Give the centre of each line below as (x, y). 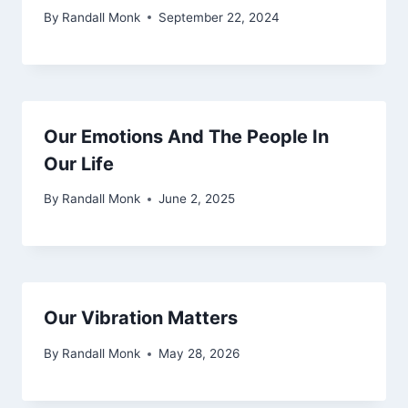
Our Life (79, 163)
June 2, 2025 (197, 199)
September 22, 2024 (219, 17)
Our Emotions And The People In (186, 136)
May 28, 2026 (199, 354)
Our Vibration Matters (141, 318)
